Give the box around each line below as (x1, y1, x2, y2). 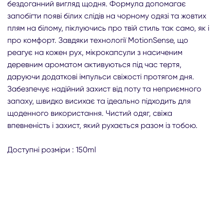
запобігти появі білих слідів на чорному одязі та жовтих (7, 11, 206, 20)
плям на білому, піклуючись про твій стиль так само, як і (7, 23, 209, 33)
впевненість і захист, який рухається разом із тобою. (7, 120, 198, 130)
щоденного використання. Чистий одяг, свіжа (7, 108, 172, 118)
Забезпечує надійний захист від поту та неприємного (7, 84, 201, 93)
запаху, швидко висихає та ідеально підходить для (7, 96, 191, 106)
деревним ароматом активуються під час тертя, (7, 59, 182, 69)
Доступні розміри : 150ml (7, 145, 96, 154)
